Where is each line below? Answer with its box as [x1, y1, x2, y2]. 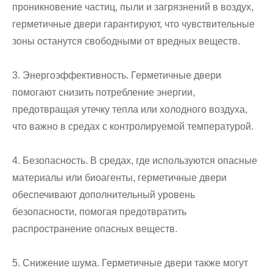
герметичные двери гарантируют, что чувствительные [12, 19, 255, 30]
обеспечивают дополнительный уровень [12, 190, 195, 200]
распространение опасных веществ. [12, 224, 177, 235]
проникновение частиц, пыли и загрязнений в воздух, [12, 2, 253, 13]
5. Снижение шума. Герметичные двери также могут [12, 258, 248, 269]
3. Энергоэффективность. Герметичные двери [12, 70, 221, 81]
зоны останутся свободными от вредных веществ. [12, 36, 240, 47]
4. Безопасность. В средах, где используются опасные [12, 155, 257, 166]
